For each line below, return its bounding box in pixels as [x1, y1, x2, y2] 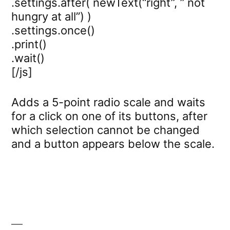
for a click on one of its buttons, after [11, 109, 207, 123]
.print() [11, 37, 47, 51]
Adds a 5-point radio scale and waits [11, 95, 205, 109]
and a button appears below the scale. [11, 137, 215, 150]
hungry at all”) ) [11, 9, 91, 23]
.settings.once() [11, 23, 95, 37]
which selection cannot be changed [11, 123, 200, 137]
